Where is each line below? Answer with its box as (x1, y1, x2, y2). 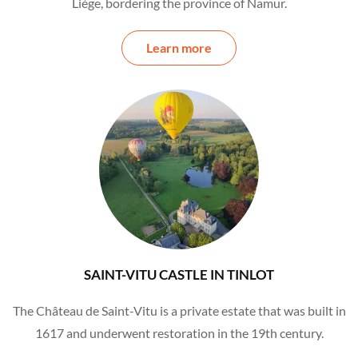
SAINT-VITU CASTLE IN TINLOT (84, 266, 274, 284)
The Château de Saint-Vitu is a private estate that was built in (12, 303, 346, 319)
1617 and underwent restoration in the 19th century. (34, 325, 324, 341)
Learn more (146, 40, 212, 56)
